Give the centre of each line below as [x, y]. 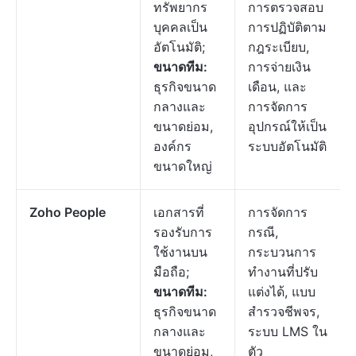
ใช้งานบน [180, 252]
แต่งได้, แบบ [282, 292]
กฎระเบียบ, [279, 47]
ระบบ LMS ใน [288, 331]
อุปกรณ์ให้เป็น [287, 126]
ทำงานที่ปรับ [283, 272]
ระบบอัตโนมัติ [287, 146]
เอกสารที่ [179, 212]
